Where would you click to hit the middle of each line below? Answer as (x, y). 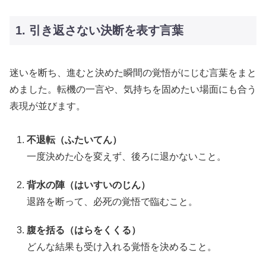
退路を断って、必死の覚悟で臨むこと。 (113, 201)
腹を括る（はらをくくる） (84, 230)
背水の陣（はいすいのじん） (89, 185)
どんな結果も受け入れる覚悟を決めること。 (122, 246)
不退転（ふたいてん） (75, 140)
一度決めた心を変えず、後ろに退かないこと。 (127, 156)
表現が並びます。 (47, 106)
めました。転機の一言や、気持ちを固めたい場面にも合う (133, 89)
